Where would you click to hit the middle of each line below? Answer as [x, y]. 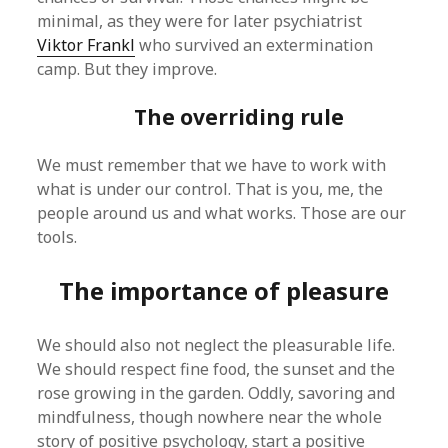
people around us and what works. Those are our [222, 213]
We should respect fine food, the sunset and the [216, 369]
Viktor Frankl [86, 45]
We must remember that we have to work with [212, 165]
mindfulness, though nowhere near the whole [210, 417]
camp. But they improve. [127, 69]
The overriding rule [239, 117]
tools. [57, 237]
